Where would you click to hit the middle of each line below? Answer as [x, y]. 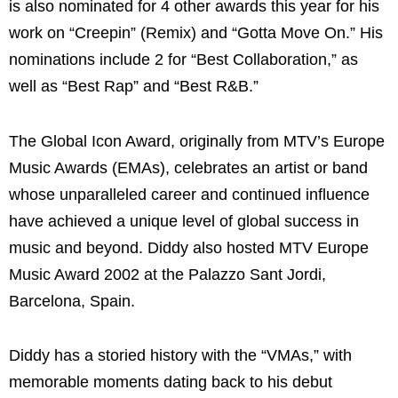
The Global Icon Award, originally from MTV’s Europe [197, 141]
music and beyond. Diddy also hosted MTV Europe [189, 247]
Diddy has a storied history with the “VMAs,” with [180, 356]
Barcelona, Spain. [72, 301]
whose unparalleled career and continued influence [189, 194]
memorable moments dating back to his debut [171, 382]
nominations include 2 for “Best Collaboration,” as [183, 60]
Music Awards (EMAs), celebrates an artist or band [188, 167]
